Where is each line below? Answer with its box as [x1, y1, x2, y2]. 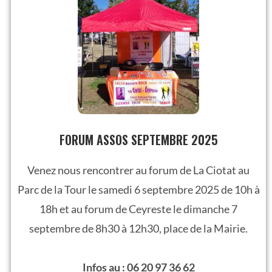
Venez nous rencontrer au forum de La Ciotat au [27, 163, 250, 177]
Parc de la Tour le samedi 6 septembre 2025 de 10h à [17, 182, 260, 196]
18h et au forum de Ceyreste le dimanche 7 [39, 202, 237, 216]
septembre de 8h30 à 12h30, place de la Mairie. [29, 221, 248, 235]
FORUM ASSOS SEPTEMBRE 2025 [59, 130, 218, 149]
